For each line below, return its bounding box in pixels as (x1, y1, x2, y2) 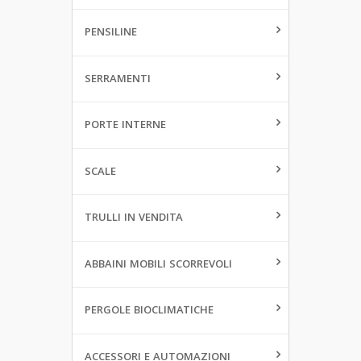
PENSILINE (85, 24, 137, 43)
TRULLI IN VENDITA (85, 210, 183, 228)
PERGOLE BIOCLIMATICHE (85, 302, 214, 321)
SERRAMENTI (85, 70, 151, 89)
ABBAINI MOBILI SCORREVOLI (85, 255, 232, 274)
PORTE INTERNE (85, 117, 166, 135)
